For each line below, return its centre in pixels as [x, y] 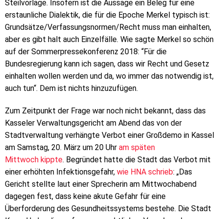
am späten [137, 148]
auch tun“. [21, 88]
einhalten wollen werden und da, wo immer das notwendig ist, [109, 76]
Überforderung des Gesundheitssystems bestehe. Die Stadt [108, 209]
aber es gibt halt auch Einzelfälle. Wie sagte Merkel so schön [109, 40]
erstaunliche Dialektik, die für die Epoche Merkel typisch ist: [107, 15]
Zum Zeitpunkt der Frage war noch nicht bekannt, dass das [105, 111]
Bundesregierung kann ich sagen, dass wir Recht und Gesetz [107, 64]
